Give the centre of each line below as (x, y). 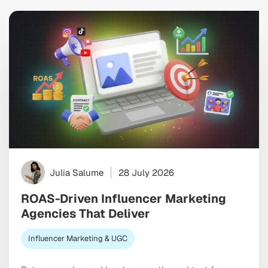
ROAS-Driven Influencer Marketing (124, 199)
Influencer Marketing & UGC (78, 239)
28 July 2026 (146, 172)
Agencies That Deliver (86, 214)
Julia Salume (77, 172)
